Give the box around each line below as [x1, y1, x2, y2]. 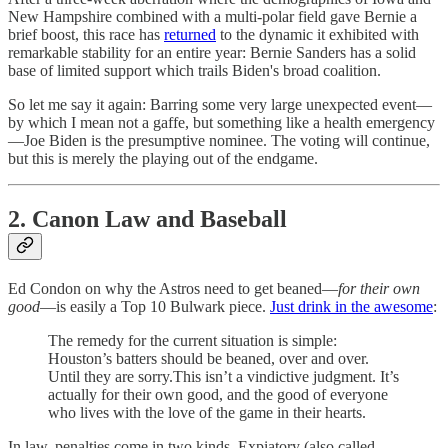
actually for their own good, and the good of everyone [48, 385, 388, 403]
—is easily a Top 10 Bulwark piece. [40, 297, 270, 315]
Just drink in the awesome [270, 297, 433, 315]
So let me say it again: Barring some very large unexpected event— [8, 96, 432, 114]
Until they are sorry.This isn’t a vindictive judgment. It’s [48, 367, 399, 385]
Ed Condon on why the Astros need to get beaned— [8, 279, 338, 297]
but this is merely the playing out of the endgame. [8, 150, 318, 168]
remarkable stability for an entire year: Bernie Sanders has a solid [8, 44, 416, 62]
